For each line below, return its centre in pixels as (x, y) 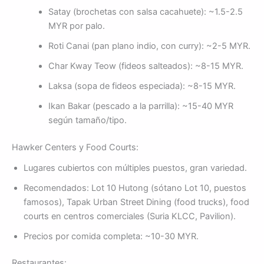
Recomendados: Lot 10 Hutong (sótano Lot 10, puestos (135, 188)
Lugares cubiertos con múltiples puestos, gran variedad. (135, 168)
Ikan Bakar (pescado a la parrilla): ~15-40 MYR (141, 106)
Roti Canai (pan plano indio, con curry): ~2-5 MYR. (149, 46)
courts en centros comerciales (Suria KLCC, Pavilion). (130, 216)
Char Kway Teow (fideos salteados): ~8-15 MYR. (146, 66)
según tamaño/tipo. (87, 121)
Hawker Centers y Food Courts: (75, 148)
